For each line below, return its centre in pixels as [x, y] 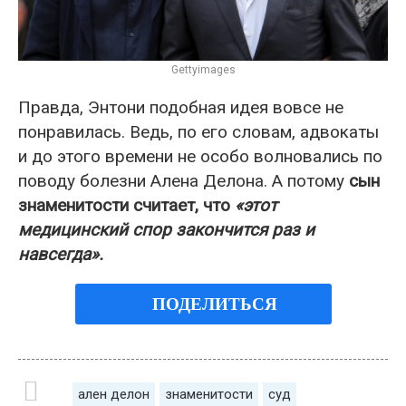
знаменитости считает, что [126, 205]
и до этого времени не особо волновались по [200, 156]
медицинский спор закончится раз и [166, 229]
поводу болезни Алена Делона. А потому [184, 180]
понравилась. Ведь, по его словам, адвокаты [198, 131]
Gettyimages [203, 69]
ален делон [114, 394]
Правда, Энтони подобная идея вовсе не [181, 107]
